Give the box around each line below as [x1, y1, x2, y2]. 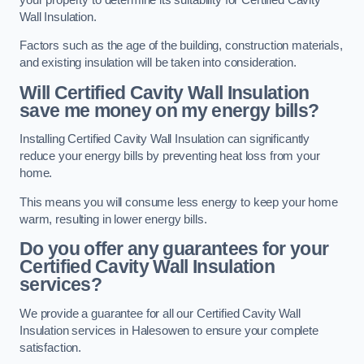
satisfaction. [19, 340, 82, 354]
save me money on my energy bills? [19, 99, 319, 121]
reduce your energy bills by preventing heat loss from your [19, 149, 320, 163]
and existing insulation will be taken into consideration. [19, 56, 297, 70]
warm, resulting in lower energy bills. [19, 212, 207, 226]
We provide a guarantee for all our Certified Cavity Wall [19, 306, 301, 320]
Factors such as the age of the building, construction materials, [19, 39, 343, 53]
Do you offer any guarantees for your [19, 238, 329, 260]
